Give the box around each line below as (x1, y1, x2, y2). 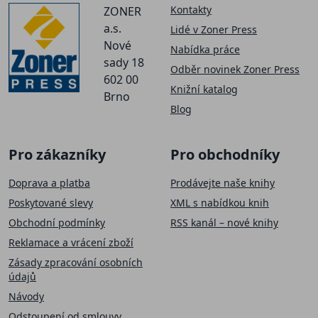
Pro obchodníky (170, 144, 280, 164)
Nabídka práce (170, 42, 240, 56)
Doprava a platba (9, 175, 90, 190)
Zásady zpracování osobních (9, 255, 143, 269)
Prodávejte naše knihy (170, 175, 275, 190)
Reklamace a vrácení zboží (9, 235, 133, 249)
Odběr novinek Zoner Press (170, 62, 300, 76)
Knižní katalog (170, 82, 238, 96)
